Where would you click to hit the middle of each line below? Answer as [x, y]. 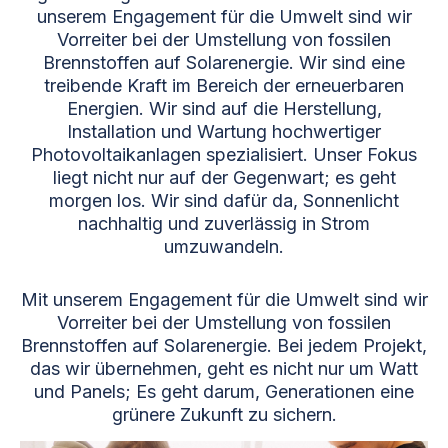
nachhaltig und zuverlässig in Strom [224, 223]
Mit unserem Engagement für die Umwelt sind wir [224, 299]
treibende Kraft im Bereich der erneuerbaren [224, 85]
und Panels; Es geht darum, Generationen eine [224, 391]
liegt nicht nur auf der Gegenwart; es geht [224, 177]
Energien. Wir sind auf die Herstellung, [224, 108]
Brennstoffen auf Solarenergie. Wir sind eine [224, 62]
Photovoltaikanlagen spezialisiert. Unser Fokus [224, 154]
